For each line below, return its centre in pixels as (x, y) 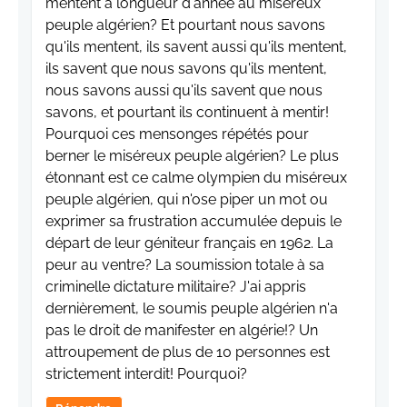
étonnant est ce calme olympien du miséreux (196, 177)
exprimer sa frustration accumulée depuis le (194, 221)
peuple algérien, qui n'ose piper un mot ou (187, 199)
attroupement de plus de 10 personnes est (188, 352)
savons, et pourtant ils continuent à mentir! (187, 112)
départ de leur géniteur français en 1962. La (189, 243)
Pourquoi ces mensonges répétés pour (177, 134)
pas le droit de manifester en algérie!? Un (182, 330)
